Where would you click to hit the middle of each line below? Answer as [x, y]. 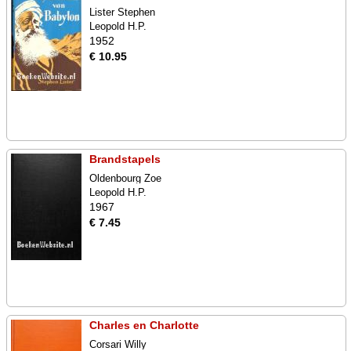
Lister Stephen [122, 12]
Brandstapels [125, 159]
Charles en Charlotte [144, 325]
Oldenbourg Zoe [125, 178]
